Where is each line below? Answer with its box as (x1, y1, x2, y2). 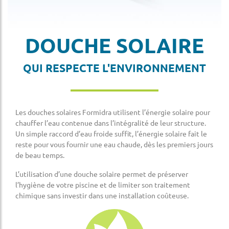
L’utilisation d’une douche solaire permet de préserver (15, 169, 188, 179)
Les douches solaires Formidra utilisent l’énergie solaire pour (15, 107, 210, 117)
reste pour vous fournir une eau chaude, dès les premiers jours (15, 140, 213, 149)
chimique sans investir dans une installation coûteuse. (15, 191, 189, 200)
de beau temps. (15, 150, 64, 160)
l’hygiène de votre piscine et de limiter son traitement (15, 180, 190, 190)
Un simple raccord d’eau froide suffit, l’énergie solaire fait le (15, 129, 207, 139)
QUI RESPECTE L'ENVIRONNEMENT (23, 61, 206, 75)
